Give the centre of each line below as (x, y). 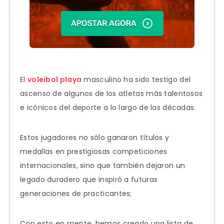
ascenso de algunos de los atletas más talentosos (111, 93)
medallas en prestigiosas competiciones (94, 151)
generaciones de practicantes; (76, 193)
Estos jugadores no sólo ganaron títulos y (95, 137)
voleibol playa (54, 79)
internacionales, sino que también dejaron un (103, 165)
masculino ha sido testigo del (136, 79)
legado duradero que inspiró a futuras (89, 179)
